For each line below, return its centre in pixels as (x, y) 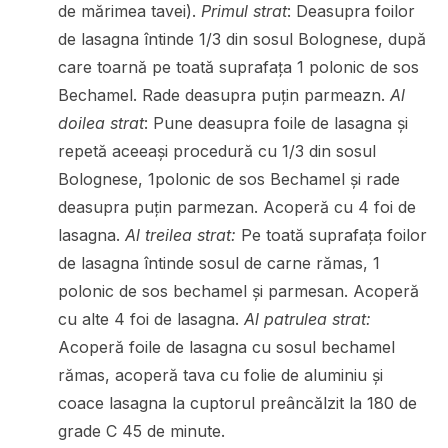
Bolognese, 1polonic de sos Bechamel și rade (228, 178)
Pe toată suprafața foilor (331, 234)
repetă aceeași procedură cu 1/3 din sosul (216, 150)
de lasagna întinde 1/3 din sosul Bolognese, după (241, 38)
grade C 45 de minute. (141, 430)
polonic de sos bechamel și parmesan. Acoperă (238, 290)
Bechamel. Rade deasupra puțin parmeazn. (223, 94)
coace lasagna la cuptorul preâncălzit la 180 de (237, 402)
